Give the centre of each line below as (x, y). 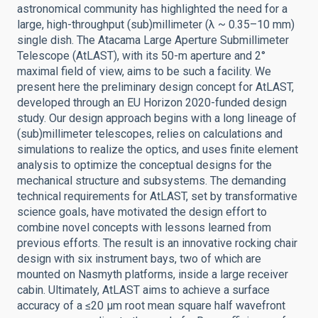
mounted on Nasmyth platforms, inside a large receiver (153, 274)
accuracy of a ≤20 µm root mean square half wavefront (151, 306)
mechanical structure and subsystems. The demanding (152, 181)
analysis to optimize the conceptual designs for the (144, 165)
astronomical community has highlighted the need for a (152, 9)
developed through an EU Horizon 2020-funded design (152, 103)
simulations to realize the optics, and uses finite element (158, 149)
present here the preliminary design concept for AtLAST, (155, 87)
